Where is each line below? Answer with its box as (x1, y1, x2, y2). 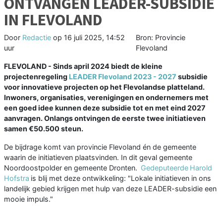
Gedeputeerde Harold (141, 164, 212, 172)
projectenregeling (4, 72, 69, 81)
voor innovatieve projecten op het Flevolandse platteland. (4, 83, 205, 92)
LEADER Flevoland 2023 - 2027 (69, 72, 176, 81)
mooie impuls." (4, 195, 53, 204)
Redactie (22, 33, 51, 42)
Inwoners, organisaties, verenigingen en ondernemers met (4, 93, 209, 102)
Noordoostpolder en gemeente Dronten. (4, 164, 141, 172)
